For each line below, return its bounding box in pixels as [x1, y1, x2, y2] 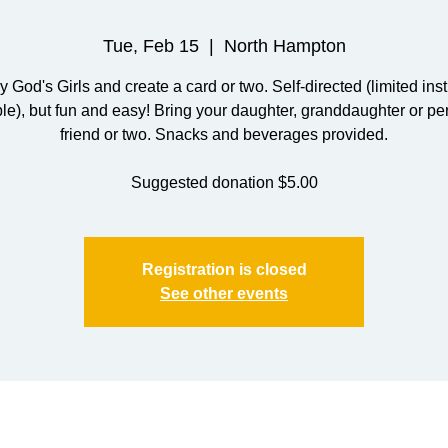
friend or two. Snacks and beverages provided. [60, 126, 388, 143]
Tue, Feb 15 [102, 36, 199, 56]
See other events [160, 285, 288, 302]
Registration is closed [141, 261, 307, 278]
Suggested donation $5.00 [130, 174, 318, 191]
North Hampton [223, 36, 346, 56]
